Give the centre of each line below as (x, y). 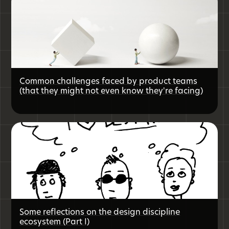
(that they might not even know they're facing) (111, 91)
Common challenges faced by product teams (109, 81)
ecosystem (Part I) (55, 222)
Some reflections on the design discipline (100, 212)
